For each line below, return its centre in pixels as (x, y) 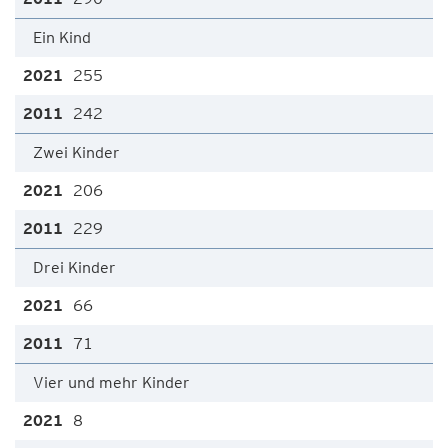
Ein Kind (62, 37)
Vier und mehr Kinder (111, 382)
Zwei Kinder (76, 152)
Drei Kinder (74, 267)
